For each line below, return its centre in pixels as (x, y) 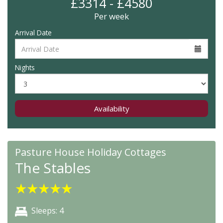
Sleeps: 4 (48, 211)
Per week (111, 16)
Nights (25, 67)
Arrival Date (33, 33)
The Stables (53, 168)
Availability (111, 109)
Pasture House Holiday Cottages (91, 152)
